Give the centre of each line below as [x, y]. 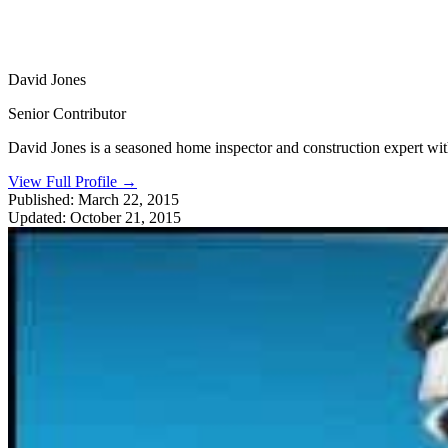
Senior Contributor [67, 113]
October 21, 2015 [125, 217]
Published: [41, 199]
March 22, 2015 [128, 199]
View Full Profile [64, 181]
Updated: [37, 217]
